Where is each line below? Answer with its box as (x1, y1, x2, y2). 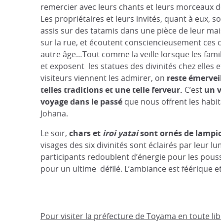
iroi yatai (103, 128, 140, 139)
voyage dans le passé (40, 96, 124, 107)
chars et (69, 128, 103, 139)
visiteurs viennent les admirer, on (40, 73, 167, 83)
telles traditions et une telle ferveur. (40, 84, 183, 95)
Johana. (40, 108, 68, 119)
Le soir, (40, 128, 69, 139)
